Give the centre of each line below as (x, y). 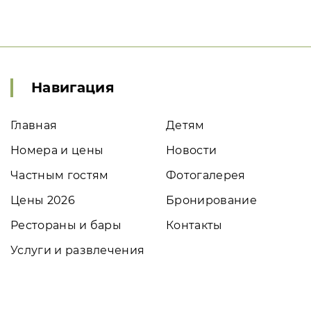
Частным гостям (60, 175)
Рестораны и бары (66, 225)
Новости (192, 150)
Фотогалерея (206, 175)
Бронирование (211, 200)
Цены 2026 (43, 200)
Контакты (194, 225)
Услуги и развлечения (78, 250)
